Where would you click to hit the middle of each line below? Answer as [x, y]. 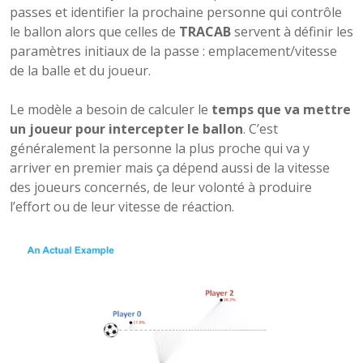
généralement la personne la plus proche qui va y [160, 149]
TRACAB [205, 32]
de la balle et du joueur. [80, 71]
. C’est [261, 129]
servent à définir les [292, 32]
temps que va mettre [281, 110]
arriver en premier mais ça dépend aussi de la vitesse [170, 168]
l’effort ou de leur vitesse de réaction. [122, 207]
